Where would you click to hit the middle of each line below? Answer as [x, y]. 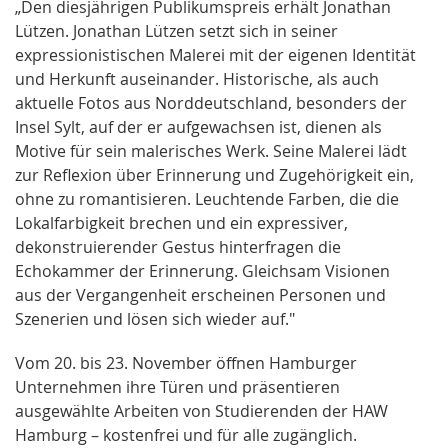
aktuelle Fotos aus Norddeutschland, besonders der [211, 103]
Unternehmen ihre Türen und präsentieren [177, 387]
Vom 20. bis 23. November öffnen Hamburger [186, 363]
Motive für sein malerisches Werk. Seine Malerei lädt [211, 151]
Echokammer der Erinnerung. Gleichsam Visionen [202, 271]
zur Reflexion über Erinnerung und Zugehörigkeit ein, [214, 175]
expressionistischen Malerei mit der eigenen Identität [215, 55]
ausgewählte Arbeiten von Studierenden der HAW [201, 411]
